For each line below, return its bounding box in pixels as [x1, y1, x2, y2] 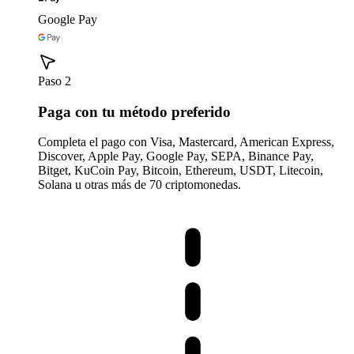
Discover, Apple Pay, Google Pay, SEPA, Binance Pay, [38, 149, 314, 164]
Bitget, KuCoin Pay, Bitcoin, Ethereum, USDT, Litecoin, [38, 164, 323, 178]
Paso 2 [38, 73, 71, 88]
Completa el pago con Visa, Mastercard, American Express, [38, 135, 334, 149]
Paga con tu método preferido [38, 103, 231, 120]
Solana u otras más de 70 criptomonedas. [38, 178, 241, 192]
